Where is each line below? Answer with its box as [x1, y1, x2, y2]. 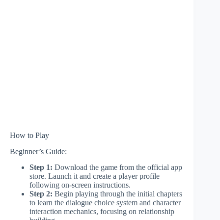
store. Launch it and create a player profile [29, 172, 160, 181]
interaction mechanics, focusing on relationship [29, 207, 174, 216]
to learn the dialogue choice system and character [29, 198, 181, 207]
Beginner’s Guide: [10, 147, 67, 156]
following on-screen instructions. [29, 181, 131, 190]
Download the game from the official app [53, 163, 182, 172]
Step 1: [29, 163, 53, 172]
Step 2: [29, 190, 53, 198]
